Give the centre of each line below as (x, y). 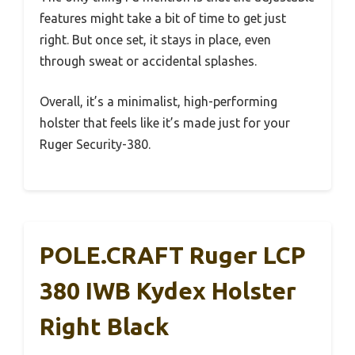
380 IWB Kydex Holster (168, 290)
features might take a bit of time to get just (163, 18)
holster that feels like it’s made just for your (165, 122)
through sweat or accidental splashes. (148, 61)
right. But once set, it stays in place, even (155, 39)
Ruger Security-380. (95, 144)
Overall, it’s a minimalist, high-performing (158, 101)
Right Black (104, 326)
